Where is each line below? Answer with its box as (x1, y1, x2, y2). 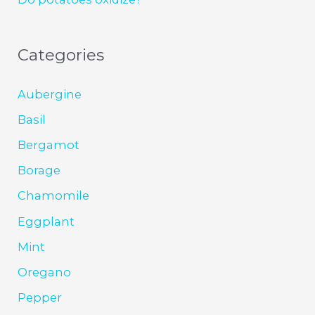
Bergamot (18, 138, 80, 153)
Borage (18, 163, 61, 178)
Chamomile (18, 188, 90, 203)
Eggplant (18, 214, 75, 229)
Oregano (18, 264, 72, 279)
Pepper (18, 290, 63, 304)
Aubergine (18, 87, 82, 102)
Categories (18, 45, 105, 65)
